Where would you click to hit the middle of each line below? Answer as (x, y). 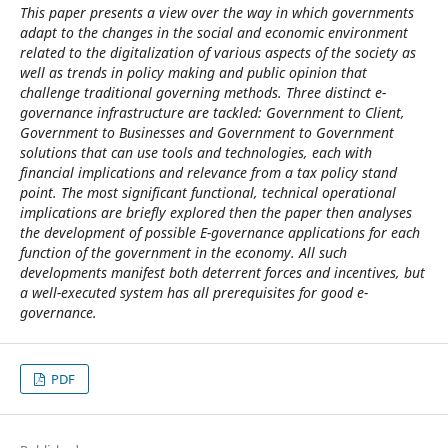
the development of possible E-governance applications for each (219, 232)
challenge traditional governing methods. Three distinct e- (202, 92)
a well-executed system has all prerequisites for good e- (193, 292)
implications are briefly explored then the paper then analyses (215, 212)
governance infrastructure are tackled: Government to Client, (212, 112)
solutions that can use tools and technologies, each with (195, 152)
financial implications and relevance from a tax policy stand (208, 172)
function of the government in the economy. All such (183, 252)
